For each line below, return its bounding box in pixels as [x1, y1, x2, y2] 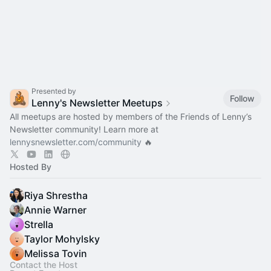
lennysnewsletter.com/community [10, 137, 142, 147]
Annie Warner [24, 204, 87, 216]
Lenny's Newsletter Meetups [31, 97, 163, 109]
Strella [24, 218, 53, 230]
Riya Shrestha [24, 189, 88, 201]
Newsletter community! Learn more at [10, 124, 158, 134]
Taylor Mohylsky [24, 233, 100, 245]
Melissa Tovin [24, 247, 87, 260]
